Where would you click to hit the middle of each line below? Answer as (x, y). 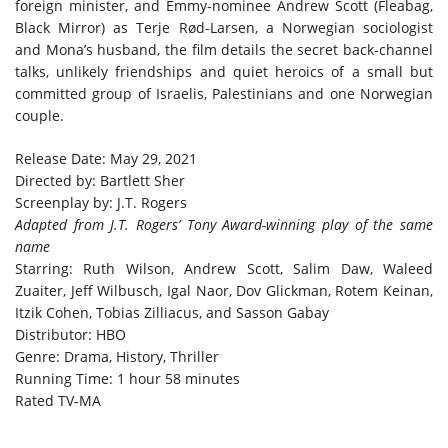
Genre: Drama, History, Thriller (117, 356)
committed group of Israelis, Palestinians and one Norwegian (224, 93)
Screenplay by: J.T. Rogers (101, 202)
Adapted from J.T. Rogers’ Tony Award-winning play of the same (224, 224)
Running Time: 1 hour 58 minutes (131, 378)
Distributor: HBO (70, 334)
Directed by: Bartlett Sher (100, 180)
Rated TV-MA (58, 400)
